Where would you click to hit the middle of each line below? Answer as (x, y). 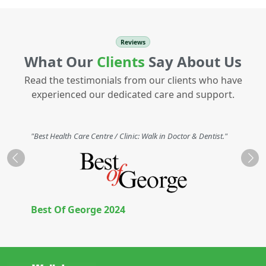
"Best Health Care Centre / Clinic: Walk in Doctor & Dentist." (129, 136)
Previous (32, 163)
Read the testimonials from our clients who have (133, 80)
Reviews (133, 42)
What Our (61, 62)
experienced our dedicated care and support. (133, 95)
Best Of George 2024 (78, 210)
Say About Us (193, 62)
